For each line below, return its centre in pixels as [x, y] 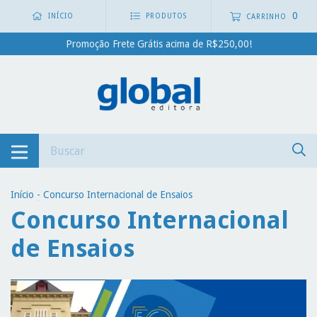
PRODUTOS [166, 16]
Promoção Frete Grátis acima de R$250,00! [158, 44]
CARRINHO [267, 17]
